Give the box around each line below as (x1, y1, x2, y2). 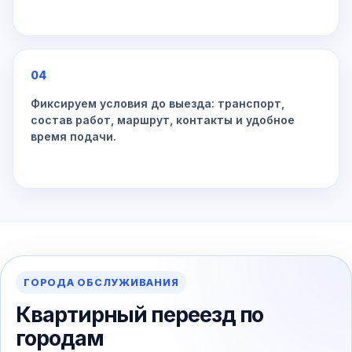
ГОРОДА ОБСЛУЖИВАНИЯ (24, 277, 179, 289)
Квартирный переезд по (16, 302, 264, 328)
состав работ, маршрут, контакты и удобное (31, 113, 295, 126)
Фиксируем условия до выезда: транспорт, (31, 97, 284, 110)
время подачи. (31, 130, 116, 143)
